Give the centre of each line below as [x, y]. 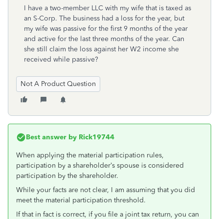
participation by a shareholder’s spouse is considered [100, 165]
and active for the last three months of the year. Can [104, 39]
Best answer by [51, 137]
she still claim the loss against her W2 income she [101, 49]
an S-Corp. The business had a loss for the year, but [104, 18]
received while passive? [61, 59]
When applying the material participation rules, [90, 155]
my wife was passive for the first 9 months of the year [106, 29]
